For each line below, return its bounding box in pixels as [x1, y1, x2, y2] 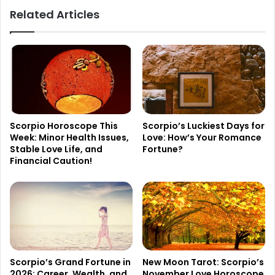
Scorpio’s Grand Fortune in [10, 256, 131, 269]
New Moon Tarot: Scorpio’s [142, 256, 264, 269]
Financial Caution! [10, 154, 92, 167]
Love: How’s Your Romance [142, 131, 261, 144]
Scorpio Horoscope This [10, 119, 118, 132]
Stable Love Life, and [10, 142, 103, 155]
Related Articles [10, 6, 99, 22]
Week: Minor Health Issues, [10, 131, 129, 144]
